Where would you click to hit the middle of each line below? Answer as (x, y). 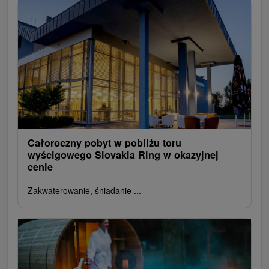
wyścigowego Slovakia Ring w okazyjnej (123, 154)
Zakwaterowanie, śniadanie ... (84, 190)
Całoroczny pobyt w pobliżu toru (104, 142)
